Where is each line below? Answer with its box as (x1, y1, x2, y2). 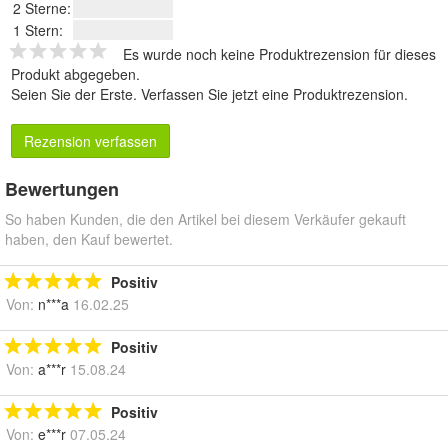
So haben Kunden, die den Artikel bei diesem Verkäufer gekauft (5, 208, 406, 229)
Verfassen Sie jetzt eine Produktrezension (141, 83, 404, 104)
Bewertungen (5, 175, 119, 202)
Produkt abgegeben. (11, 63, 140, 84)
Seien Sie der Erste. (11, 83, 141, 104)
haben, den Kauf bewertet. (5, 228, 173, 249)
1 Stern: (13, 19, 63, 40)
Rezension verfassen (24, 130, 157, 151)
